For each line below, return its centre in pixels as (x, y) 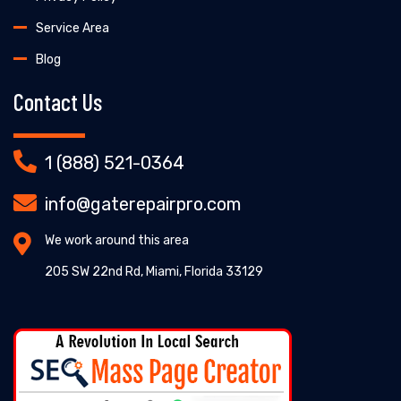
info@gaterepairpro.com (143, 204)
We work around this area (117, 240)
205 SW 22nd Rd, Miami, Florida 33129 (154, 271)
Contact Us (58, 101)
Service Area (73, 28)
